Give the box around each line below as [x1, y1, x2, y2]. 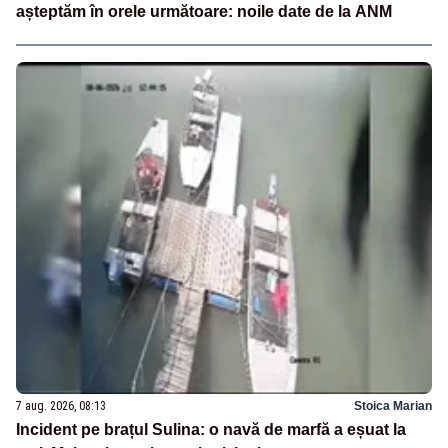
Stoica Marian [354, 399, 432, 414]
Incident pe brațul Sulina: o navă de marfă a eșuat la [16, 421, 406, 439]
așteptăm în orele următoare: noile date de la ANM [16, 2, 392, 20]
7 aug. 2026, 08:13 [16, 399, 106, 414]
